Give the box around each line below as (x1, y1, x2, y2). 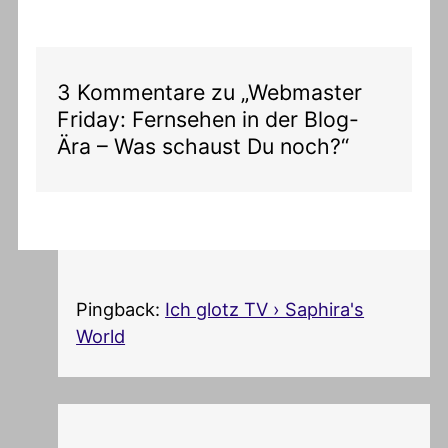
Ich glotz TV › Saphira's (165, 297, 365, 320)
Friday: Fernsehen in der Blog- (57, 106, 360, 133)
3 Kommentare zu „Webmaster (57, 79, 363, 106)
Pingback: (76, 297, 166, 320)
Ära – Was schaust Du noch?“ (57, 133, 350, 160)
